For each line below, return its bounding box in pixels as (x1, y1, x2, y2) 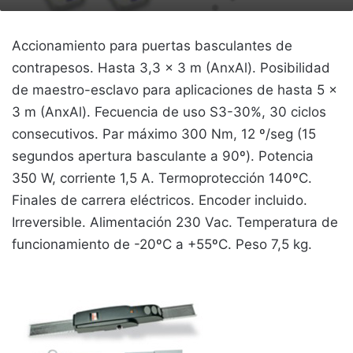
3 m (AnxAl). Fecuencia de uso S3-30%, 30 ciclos (12, 103, 326, 120)
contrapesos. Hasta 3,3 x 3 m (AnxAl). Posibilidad (12, 59, 330, 76)
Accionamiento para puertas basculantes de (12, 37, 292, 54)
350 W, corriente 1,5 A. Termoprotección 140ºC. (12, 169, 312, 186)
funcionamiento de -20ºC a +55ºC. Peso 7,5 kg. (12, 236, 312, 252)
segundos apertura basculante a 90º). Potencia (12, 147, 314, 164)
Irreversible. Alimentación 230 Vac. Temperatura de (12, 214, 338, 230)
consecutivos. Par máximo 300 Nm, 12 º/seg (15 (12, 125, 316, 142)
